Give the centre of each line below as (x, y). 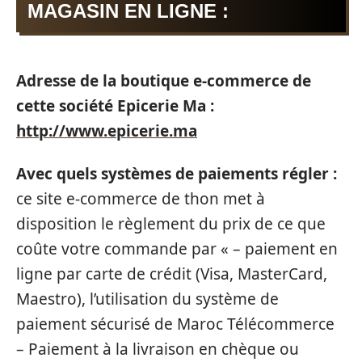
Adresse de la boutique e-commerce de (164, 80)
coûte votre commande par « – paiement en (177, 249)
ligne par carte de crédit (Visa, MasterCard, (172, 274)
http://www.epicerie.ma (107, 130)
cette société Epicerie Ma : (115, 105)
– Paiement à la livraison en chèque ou (158, 349)
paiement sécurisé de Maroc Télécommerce (175, 324)
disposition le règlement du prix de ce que (171, 224)
